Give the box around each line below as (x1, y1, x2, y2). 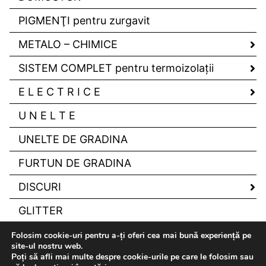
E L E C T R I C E (18, 85, 100, 99)
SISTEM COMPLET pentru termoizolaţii (18, 62, 214, 75)
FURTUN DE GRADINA (18, 157, 131, 170)
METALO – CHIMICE (18, 38, 118, 51)
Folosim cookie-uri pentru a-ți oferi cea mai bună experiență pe (11, 230, 251, 241)
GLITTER (18, 204, 63, 217)
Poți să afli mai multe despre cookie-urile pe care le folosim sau (11, 251, 254, 262)
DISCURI (18, 180, 61, 194)
